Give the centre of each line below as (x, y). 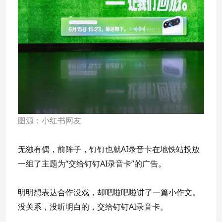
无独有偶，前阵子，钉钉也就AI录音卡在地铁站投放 (109, 149)
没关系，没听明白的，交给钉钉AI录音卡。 (93, 206)
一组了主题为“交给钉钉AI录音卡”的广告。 (92, 163)
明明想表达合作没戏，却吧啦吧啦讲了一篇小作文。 (109, 192)
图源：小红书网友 (50, 120)
